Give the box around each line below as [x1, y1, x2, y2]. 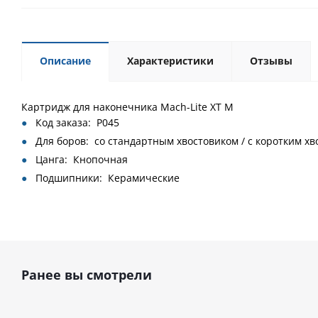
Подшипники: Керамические [35, 171, 180, 185]
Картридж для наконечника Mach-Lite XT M [21, 100, 234, 114]
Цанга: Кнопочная [35, 153, 128, 166]
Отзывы [250, 54, 292, 67]
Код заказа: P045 [35, 116, 119, 129]
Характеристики [127, 54, 214, 67]
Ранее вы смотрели [21, 266, 152, 283]
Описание [40, 54, 91, 67]
